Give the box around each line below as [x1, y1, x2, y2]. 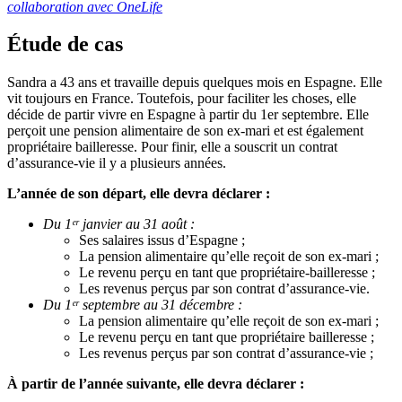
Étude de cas [7, 32, 123, 57]
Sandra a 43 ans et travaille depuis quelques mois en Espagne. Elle [7, 74, 382, 91]
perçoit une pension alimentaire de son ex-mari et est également [7, 123, 363, 139]
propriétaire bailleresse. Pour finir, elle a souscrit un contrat [7, 139, 337, 155]
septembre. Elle [278, 107, 369, 123]
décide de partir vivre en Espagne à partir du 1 [7, 107, 267, 123]
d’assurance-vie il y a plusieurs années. [7, 155, 226, 171]
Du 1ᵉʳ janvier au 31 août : [43, 216, 195, 232]
